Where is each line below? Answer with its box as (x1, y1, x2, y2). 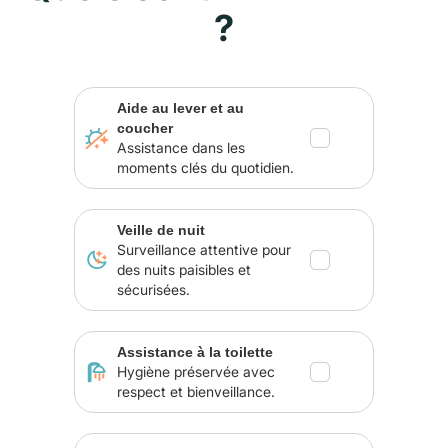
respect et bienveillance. (117, 383, 276, 400)
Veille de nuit (117, 222, 206, 238)
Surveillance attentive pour (117, 241, 292, 258)
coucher (117, 120, 174, 136)
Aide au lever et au (117, 100, 245, 116)
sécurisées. (117, 281, 191, 298)
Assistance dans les (117, 139, 246, 156)
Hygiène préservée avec (117, 363, 276, 380)
